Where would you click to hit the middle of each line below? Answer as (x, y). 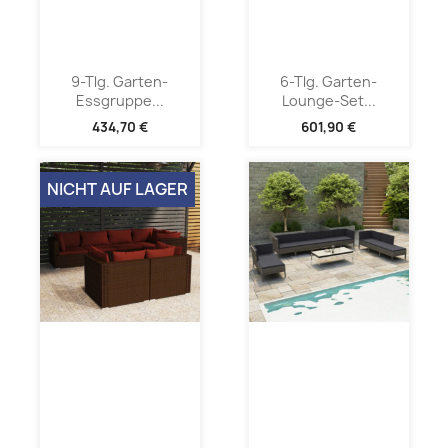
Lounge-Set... (328, 100)
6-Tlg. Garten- (328, 81)
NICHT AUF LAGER (117, 189)
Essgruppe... (119, 100)
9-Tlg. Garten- (119, 81)
